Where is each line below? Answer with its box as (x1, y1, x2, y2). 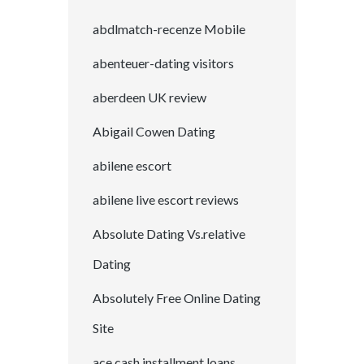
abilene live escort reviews (93, 192, 239, 208)
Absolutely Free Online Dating (93, 290, 261, 306)
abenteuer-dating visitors (93, 55, 234, 71)
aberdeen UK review (93, 89, 206, 106)
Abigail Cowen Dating (93, 123, 215, 140)
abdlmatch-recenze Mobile (93, 21, 245, 37)
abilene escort (93, 158, 171, 174)
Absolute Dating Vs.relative (93, 226, 245, 242)
